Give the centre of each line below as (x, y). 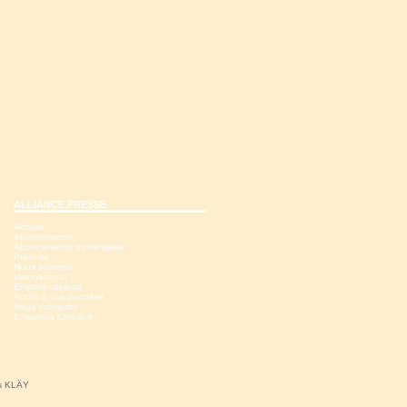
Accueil (29, 227)
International (40, 277)
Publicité (31, 257)
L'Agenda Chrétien (53, 317)
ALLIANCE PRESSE (60, 204)
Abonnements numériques (69, 247)
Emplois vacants (48, 287)
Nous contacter (45, 307)
